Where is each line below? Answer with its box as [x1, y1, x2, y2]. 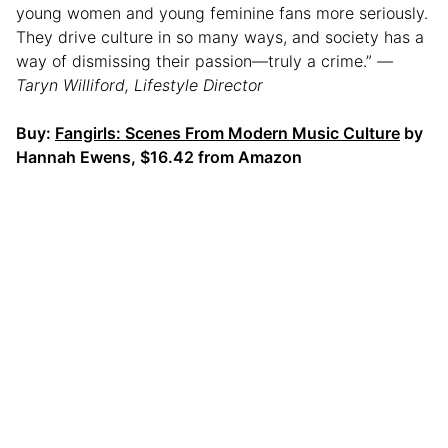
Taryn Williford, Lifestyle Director [16, 74, 263, 95]
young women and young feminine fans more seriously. [16, 2, 428, 23]
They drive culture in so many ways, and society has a [16, 26, 424, 47]
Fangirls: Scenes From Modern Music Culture [55, 122, 400, 143]
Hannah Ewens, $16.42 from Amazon [16, 146, 302, 167]
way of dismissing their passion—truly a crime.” [16, 50, 377, 71]
